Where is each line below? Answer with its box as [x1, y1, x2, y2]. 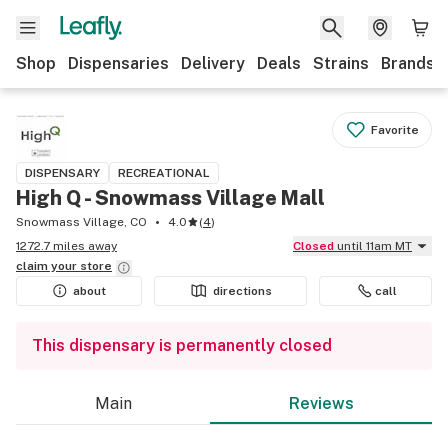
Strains [313, 54, 369, 73]
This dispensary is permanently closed [32, 336, 332, 355]
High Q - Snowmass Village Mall [16, 186, 325, 210]
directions [213, 284, 272, 298]
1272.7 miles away [16, 239, 117, 253]
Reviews [288, 394, 354, 413]
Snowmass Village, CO [16, 215, 147, 229]
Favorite [371, 123, 419, 137]
